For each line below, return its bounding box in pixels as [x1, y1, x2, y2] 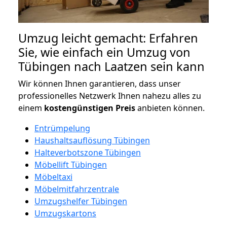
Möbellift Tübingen [34, 159, 107, 170]
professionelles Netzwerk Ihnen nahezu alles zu [18, 90, 201, 101]
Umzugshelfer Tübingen [34, 195, 127, 207]
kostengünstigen [44, 102, 113, 113]
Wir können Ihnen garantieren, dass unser [18, 78, 181, 89]
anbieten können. [135, 102, 205, 113]
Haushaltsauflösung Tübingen [34, 134, 150, 146]
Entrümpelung [34, 122, 90, 134]
